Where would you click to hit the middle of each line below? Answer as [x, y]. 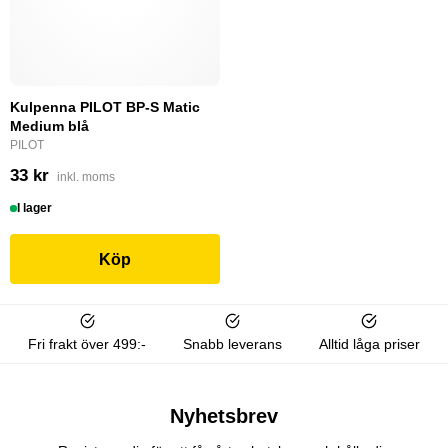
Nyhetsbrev [224, 415]
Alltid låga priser [369, 343]
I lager [35, 208]
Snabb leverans [232, 343]
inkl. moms [86, 177]
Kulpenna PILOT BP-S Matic [105, 107]
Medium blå [49, 126]
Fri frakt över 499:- [87, 343]
